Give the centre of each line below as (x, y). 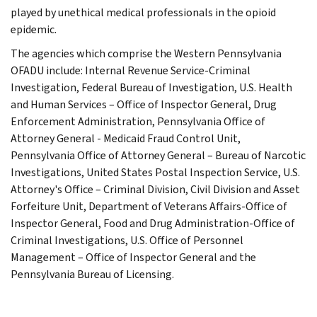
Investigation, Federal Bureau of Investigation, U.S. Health (151, 87)
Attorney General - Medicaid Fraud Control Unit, (126, 138)
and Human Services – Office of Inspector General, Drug (144, 104)
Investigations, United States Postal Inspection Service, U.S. (155, 172)
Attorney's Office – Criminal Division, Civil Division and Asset (155, 189)
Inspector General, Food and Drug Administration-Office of (153, 223)
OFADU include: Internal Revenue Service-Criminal (131, 70)
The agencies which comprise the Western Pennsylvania (146, 53)
